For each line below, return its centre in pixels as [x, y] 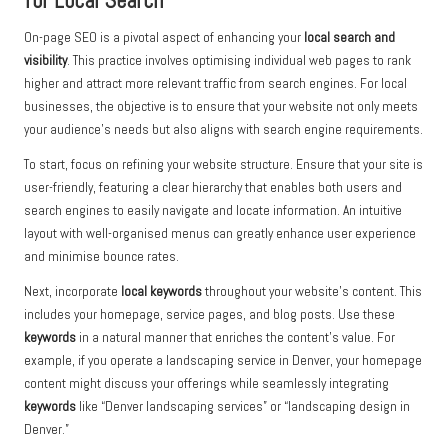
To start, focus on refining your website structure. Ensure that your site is [223, 165]
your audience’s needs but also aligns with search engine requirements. [223, 130]
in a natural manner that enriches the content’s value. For [235, 338]
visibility [45, 61]
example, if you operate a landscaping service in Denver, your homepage [223, 361]
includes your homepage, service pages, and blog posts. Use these [209, 315]
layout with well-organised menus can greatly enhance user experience [220, 234]
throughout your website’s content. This [312, 292]
